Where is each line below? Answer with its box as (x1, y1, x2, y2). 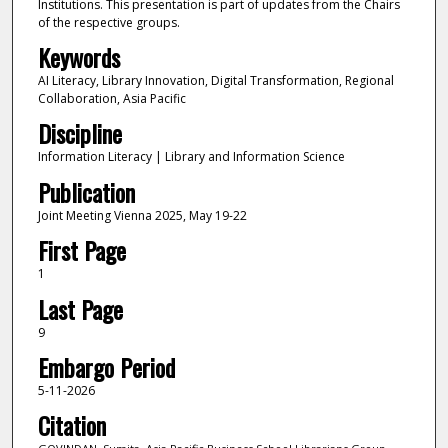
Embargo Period (37, 349, 175, 386)
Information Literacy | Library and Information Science (37, 148, 345, 166)
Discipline (37, 115, 122, 152)
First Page (37, 232, 126, 269)
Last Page (37, 290, 123, 327)
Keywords (37, 38, 120, 75)
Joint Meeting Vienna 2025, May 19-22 (37, 206, 247, 224)
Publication (37, 173, 135, 210)
